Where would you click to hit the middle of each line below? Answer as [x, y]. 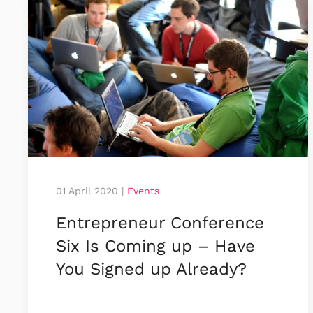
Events [143, 190]
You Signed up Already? [151, 269]
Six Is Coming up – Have [155, 246]
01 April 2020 [87, 190]
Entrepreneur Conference [160, 223]
